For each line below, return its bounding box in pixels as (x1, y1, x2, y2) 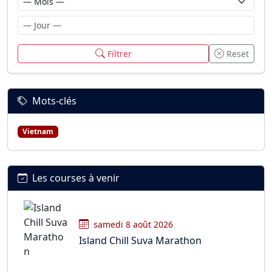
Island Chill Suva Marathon (79, 233, 202, 247)
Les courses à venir (32, 171, 120, 185)
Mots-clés (32, 94, 76, 108)
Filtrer (107, 48, 132, 60)
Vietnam (22, 126, 53, 137)
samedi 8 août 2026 (93, 218, 173, 230)
